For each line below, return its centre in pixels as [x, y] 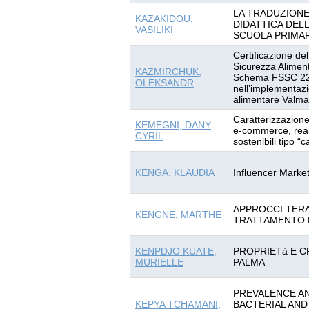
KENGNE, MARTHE [178, 215]
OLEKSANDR [165, 83]
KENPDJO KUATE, [176, 251]
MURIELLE [159, 262]
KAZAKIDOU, [164, 19]
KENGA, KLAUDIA [175, 172]
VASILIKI [154, 30]
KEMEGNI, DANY [173, 125]
